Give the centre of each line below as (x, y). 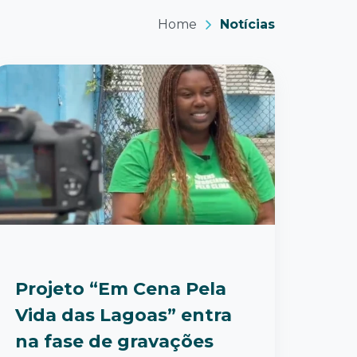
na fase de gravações (114, 342)
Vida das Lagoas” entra (124, 316)
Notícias (247, 24)
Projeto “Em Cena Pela (121, 289)
